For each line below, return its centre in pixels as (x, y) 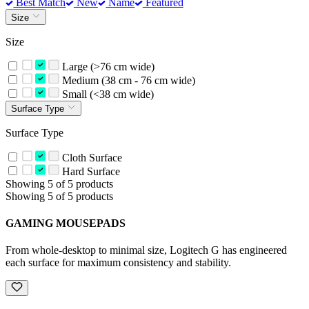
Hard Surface (89, 171)
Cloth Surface (90, 157)
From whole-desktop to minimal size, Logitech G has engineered (146, 250)
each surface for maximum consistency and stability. (118, 263)
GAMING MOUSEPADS (66, 223)
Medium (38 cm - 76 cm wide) (127, 80)
